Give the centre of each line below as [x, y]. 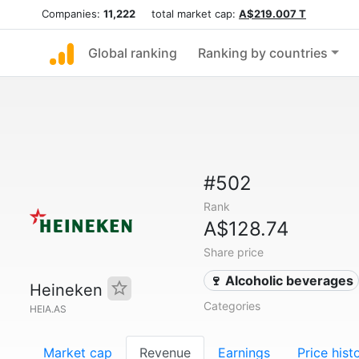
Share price [233, 252]
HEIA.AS [48, 309]
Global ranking [133, 53]
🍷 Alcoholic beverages [282, 280]
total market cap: [187, 14]
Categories [232, 306]
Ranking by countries [263, 53]
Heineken [69, 290]
